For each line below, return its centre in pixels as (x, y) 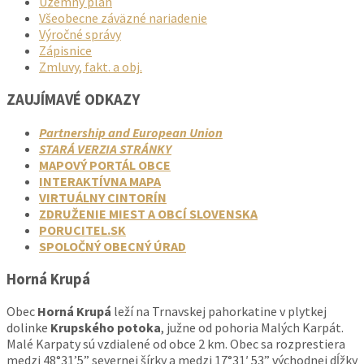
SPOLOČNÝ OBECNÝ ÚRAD (113, 246)
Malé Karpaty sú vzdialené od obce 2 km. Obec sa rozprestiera (176, 344)
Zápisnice (65, 51)
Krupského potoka (104, 328)
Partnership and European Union (131, 132)
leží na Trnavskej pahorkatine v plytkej (219, 312)
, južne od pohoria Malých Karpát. (252, 328)
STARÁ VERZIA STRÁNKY (105, 148)
